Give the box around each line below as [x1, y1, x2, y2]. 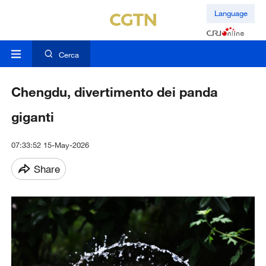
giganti [11, 109, 54, 125]
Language [214, 8, 248, 18]
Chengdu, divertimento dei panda [11, 84, 218, 100]
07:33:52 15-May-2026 [11, 140, 89, 150]
